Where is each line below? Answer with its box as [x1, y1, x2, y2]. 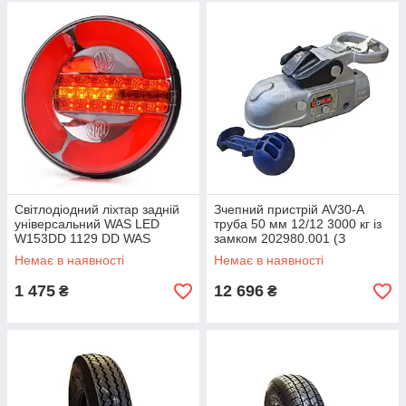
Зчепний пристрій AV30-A [214, 202, 363, 217]
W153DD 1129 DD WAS [14, 231, 150, 246]
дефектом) [214, 246, 278, 260]
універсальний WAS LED [14, 217, 159, 231]
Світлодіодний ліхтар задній [14, 202, 179, 217]
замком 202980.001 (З [214, 231, 345, 246]
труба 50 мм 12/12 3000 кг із [214, 217, 382, 231]
